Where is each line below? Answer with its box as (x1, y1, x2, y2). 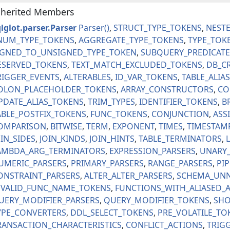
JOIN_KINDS (40, 133, 85, 145)
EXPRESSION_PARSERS (109, 145, 196, 157)
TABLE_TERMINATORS (139, 133, 222, 145)
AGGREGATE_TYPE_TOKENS (79, 34, 184, 46)
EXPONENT (112, 121, 155, 132)
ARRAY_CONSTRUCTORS (121, 84, 214, 95)
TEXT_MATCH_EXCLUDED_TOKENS (71, 59, 202, 71)
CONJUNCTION (151, 108, 209, 120)
